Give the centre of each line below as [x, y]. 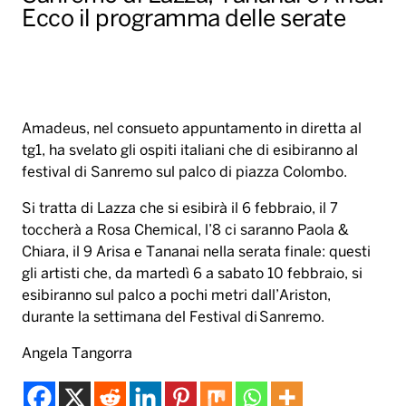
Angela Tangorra [77, 354]
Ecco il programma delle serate [184, 20]
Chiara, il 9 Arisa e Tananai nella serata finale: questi [196, 253]
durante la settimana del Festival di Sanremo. [173, 318]
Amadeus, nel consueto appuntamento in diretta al [192, 130]
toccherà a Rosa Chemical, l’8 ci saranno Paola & [185, 231]
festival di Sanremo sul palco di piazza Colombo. [184, 173]
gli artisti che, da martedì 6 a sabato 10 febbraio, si [192, 275]
